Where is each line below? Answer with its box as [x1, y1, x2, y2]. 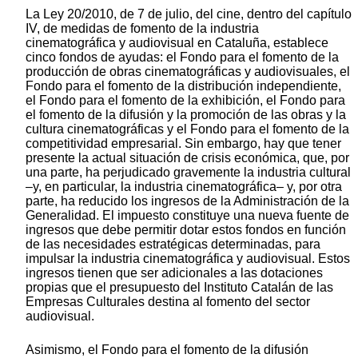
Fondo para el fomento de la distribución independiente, [26, 79, 341, 93]
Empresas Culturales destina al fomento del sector [26, 295, 310, 309]
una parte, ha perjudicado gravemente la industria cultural [26, 165, 351, 180]
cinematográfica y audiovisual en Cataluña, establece [26, 36, 328, 50]
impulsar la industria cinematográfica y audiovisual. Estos [26, 252, 350, 266]
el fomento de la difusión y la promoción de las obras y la [26, 108, 346, 122]
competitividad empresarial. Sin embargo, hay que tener [26, 137, 341, 151]
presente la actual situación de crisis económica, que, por [26, 151, 349, 165]
